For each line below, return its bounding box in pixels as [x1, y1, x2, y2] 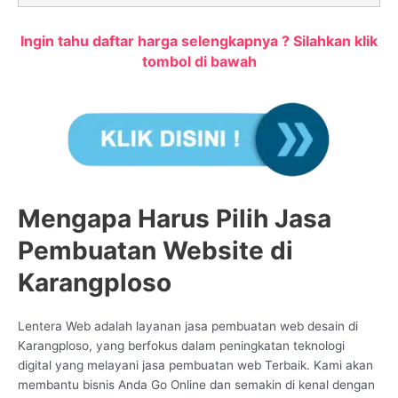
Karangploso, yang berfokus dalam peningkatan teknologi [18, 338, 345, 354]
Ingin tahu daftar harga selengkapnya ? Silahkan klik [20, 32, 378, 51]
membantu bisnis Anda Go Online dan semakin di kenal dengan [18, 378, 375, 393]
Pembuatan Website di [18, 235, 293, 267]
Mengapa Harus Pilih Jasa [18, 203, 331, 235]
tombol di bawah [141, 52, 257, 71]
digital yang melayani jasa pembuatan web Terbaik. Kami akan [18, 358, 373, 373]
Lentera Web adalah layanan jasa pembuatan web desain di [18, 319, 358, 334]
